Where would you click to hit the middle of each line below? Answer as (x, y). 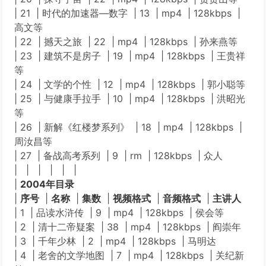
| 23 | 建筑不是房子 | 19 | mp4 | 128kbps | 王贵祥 (130, 56)
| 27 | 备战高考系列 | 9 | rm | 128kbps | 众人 (118, 156)
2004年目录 (47, 184)
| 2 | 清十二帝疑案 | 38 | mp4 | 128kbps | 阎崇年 (128, 227)
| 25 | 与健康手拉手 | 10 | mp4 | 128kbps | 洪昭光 (130, 99)
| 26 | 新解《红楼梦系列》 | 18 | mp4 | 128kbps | (128, 127)
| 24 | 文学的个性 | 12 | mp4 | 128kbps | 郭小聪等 (130, 84)
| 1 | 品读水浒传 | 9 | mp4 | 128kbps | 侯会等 (119, 213)
